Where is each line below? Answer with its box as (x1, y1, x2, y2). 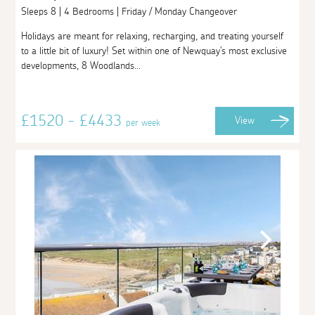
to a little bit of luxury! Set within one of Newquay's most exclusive (21, 46, 288, 56)
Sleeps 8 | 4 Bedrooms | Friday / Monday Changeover (21, 6, 240, 17)
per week (126, 117, 161, 128)
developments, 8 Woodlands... (21, 60, 141, 71)
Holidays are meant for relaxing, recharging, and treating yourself (21, 31, 284, 41)
